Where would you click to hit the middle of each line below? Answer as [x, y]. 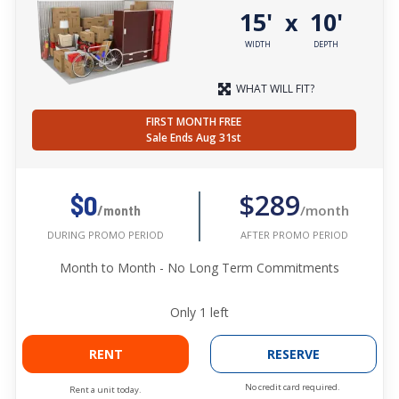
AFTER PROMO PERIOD [294, 234]
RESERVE [293, 354]
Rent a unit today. [106, 390]
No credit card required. [293, 387]
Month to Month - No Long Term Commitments [199, 268]
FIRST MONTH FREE [194, 122]
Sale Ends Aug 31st [194, 138]
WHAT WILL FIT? [275, 89]
